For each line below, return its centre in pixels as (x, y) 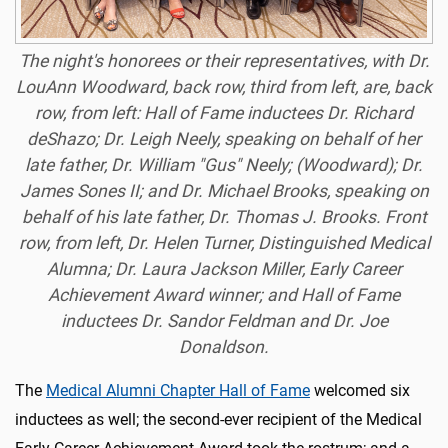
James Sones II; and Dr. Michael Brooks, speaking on (224, 190)
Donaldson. (224, 346)
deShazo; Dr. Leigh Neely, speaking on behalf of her (224, 138)
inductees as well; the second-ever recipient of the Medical (218, 419)
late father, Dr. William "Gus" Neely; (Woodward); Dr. (224, 164)
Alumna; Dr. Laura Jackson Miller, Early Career (224, 268)
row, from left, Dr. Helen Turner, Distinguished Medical (224, 242)
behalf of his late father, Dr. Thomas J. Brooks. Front (224, 216)
